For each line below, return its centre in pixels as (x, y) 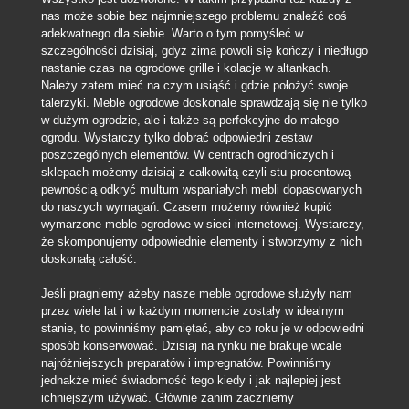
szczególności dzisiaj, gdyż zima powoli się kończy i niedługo (204, 50)
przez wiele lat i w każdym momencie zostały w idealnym (192, 311)
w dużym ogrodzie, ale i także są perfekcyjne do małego (189, 120)
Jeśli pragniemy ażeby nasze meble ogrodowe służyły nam (196, 294)
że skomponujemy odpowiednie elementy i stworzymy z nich (201, 241)
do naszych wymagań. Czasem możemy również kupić (186, 206)
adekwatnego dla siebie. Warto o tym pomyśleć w (172, 33)
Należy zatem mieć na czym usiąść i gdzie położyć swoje (194, 85)
